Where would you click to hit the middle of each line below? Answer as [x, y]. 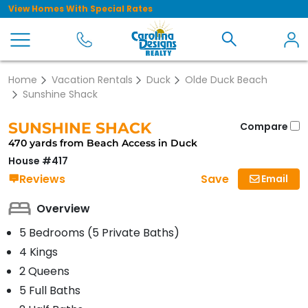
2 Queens [44, 272]
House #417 [38, 161]
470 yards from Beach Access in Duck [103, 143]
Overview [63, 209]
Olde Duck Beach [226, 80]
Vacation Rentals [92, 80]
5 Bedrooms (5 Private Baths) [99, 233]
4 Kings [38, 252]
